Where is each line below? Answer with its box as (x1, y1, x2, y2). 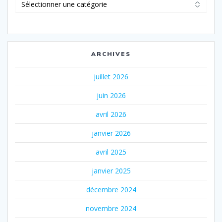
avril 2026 (96, 110, 126, 119)
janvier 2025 (91, 166, 131, 176)
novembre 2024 (86, 204, 136, 214)
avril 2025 (96, 147, 126, 157)
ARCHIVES (91, 50, 131, 58)
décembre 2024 (86, 185, 136, 195)
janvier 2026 (91, 128, 131, 138)
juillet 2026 (94, 72, 128, 82)
